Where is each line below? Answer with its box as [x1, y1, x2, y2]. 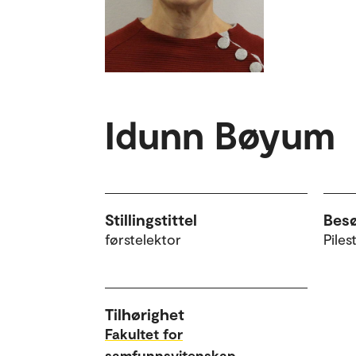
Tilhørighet [105, 304, 184, 323]
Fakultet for [105, 324, 183, 342]
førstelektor [105, 230, 181, 248]
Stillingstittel [105, 209, 197, 229]
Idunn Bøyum [105, 110, 335, 157]
